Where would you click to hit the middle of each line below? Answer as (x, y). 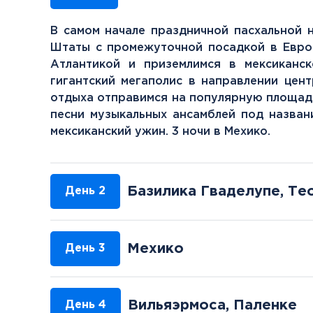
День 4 (86, 305)
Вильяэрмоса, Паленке (212, 305)
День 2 (85, 191)
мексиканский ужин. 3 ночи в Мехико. (160, 131)
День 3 (85, 248)
